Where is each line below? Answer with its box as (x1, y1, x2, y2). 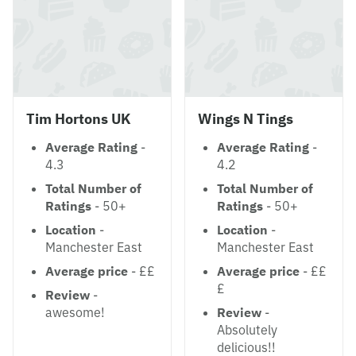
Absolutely (217, 322, 277, 338)
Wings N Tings (198, 110, 293, 128)
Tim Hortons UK (26, 110, 131, 128)
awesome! (45, 304, 105, 320)
